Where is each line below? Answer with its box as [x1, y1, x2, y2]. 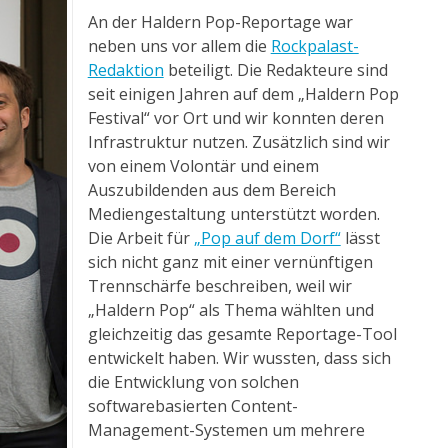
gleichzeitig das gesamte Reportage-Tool [87, 322, 397, 345]
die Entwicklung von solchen [87, 370, 299, 393]
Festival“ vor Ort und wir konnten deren [87, 106, 384, 129]
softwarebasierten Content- [87, 394, 298, 417]
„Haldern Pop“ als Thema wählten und [87, 298, 374, 321]
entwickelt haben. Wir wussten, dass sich [87, 346, 391, 369]
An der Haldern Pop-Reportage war [87, 10, 353, 33]
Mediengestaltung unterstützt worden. [87, 202, 380, 225]
